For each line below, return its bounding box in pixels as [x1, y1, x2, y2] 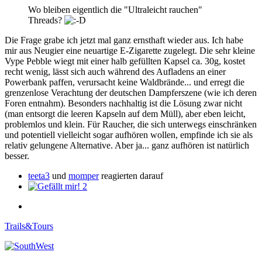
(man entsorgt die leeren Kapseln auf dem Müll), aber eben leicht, [5, 109, 246, 119]
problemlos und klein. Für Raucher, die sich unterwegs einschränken [5, 119, 257, 130]
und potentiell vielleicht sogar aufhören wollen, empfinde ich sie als [5, 130, 253, 140]
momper [68, 171, 99, 181]
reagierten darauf [99, 171, 163, 181]
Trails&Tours [5, 221, 53, 232]
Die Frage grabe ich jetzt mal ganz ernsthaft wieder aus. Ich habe [5, 35, 243, 46]
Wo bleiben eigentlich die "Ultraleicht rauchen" [28, 5, 202, 15]
